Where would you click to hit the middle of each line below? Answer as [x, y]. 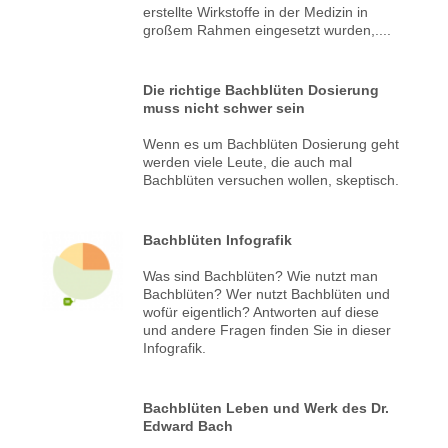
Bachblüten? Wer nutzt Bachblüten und [267, 293]
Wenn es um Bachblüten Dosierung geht [271, 143]
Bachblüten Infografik [218, 239]
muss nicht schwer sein [224, 107]
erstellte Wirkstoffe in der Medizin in [256, 11]
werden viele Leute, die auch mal [248, 161]
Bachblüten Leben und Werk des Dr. [266, 407]
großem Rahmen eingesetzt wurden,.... [267, 29]
